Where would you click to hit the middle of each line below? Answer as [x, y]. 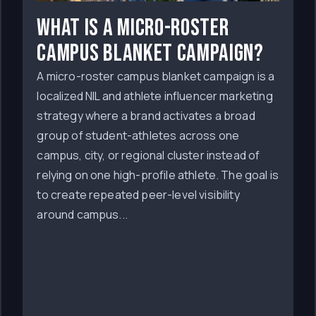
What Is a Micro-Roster [133, 28]
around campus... [82, 214]
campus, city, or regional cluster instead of [148, 155]
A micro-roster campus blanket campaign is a [156, 76]
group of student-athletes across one [138, 135]
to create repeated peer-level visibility [138, 195]
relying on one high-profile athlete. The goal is [158, 175]
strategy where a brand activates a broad [146, 116]
